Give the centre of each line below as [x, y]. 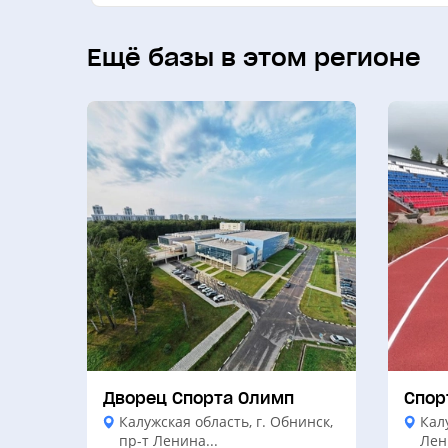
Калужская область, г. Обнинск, [226, 421]
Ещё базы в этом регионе [254, 57]
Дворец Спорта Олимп [198, 397]
